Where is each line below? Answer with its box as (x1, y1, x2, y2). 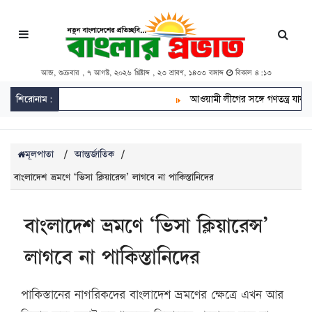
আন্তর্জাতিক (75, 148, 114, 162)
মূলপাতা (25, 148, 54, 162)
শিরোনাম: (16, 93, 53, 107)
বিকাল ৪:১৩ (232, 68, 272, 79)
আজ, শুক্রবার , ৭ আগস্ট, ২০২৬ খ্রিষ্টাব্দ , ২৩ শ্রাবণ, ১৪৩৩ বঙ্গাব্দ (40, 68, 226, 79)
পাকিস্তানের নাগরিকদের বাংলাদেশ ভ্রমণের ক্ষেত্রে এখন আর (21, 286, 283, 304)
